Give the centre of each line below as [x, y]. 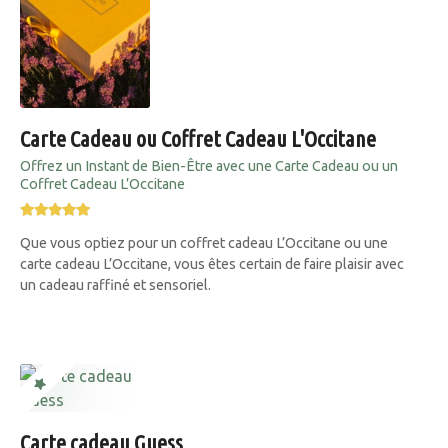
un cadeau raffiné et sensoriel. [115, 285]
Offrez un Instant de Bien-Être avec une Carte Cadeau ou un [209, 166]
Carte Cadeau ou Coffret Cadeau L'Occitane [198, 139]
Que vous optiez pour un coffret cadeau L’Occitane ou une [204, 243]
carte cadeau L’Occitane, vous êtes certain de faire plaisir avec [212, 264]
